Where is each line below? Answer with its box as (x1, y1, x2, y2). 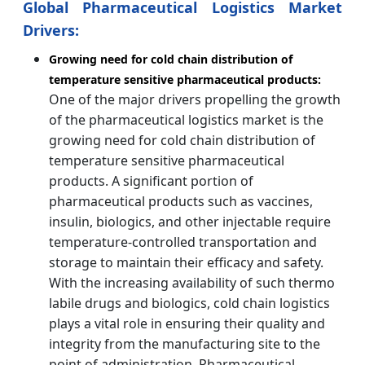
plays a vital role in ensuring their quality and (49, 314, 325, 332)
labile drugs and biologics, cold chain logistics (49, 293, 330, 312)
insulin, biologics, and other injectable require (49, 212, 331, 231)
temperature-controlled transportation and (49, 232, 317, 251)
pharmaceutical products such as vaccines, (49, 191, 313, 210)
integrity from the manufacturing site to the (49, 334, 320, 353)
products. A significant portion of (49, 171, 253, 190)
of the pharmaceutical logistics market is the (49, 110, 323, 129)
